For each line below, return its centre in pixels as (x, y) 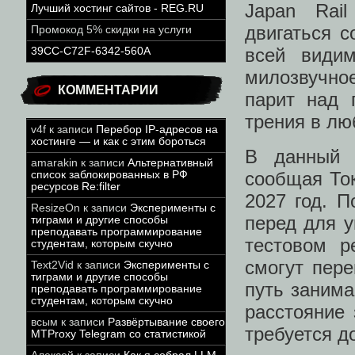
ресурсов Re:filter (76, 187)
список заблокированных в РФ (109, 175)
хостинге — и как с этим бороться (118, 141)
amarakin (54, 163)
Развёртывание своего (166, 322)
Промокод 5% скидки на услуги (111, 30)
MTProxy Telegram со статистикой (118, 334)
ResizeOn (55, 208)
